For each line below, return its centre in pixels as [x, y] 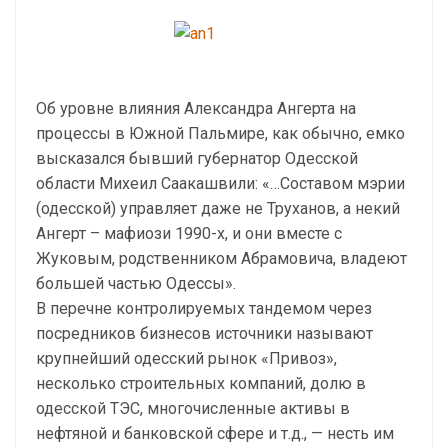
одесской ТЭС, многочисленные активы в [193, 408]
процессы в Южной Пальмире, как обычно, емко [220, 133]
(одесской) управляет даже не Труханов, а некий [218, 208]
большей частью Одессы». [136, 283]
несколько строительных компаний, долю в [201, 383]
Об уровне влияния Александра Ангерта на [196, 108]
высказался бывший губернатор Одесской [197, 158]
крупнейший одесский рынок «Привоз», [186, 358]
